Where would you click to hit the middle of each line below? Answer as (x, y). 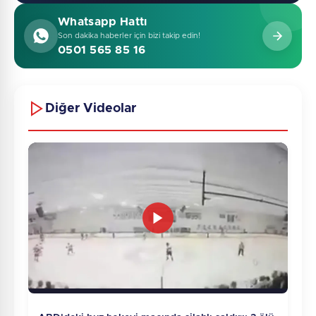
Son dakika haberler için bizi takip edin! (129, 35)
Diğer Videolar (91, 108)
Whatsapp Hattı (103, 22)
